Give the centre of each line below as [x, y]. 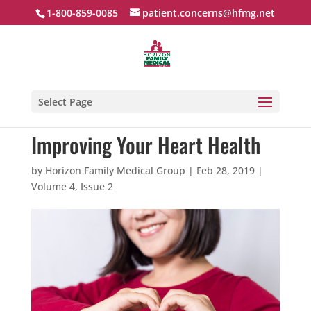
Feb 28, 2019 [225, 170]
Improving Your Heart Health [145, 145]
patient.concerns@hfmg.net [209, 12]
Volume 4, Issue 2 [72, 186]
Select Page [65, 102]
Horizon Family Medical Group [115, 170]
